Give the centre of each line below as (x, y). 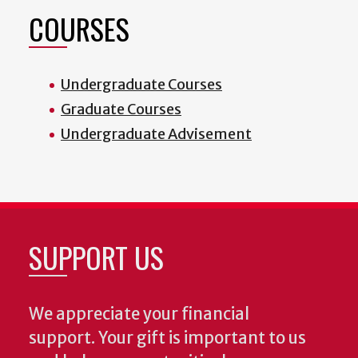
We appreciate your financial (139, 314)
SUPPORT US (96, 257)
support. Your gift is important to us (167, 338)
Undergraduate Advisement (156, 134)
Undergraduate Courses (141, 85)
